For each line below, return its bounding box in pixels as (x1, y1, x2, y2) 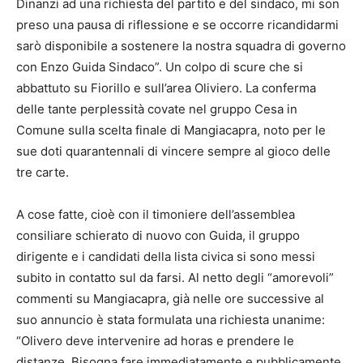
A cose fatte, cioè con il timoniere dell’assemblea (16, 206, 295, 222)
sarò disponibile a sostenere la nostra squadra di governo (16, 37, 346, 53)
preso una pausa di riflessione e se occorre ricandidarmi (16, 16, 339, 32)
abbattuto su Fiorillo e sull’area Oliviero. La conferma (16, 79, 316, 96)
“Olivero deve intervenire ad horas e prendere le (16, 332, 294, 348)
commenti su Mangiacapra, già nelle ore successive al (16, 290, 324, 306)
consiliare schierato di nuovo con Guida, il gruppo (16, 227, 300, 243)
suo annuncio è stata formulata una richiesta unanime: (16, 311, 325, 327)
